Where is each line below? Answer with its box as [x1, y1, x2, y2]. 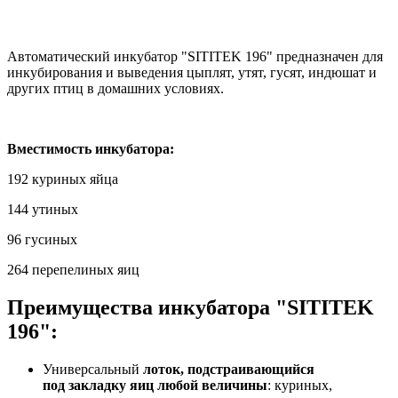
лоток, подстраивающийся [139, 361, 314, 377]
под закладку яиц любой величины [43, 377, 267, 393]
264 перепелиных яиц [7, 261, 139, 277]
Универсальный [43, 361, 139, 377]
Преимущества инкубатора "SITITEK [7, 295, 374, 319]
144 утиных [7, 201, 78, 217]
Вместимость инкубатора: [7, 140, 174, 156]
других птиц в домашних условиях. [7, 80, 224, 96]
